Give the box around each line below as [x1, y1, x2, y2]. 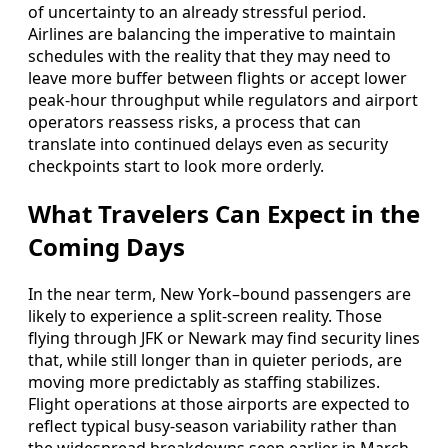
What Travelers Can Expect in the [28, 197, 420, 231]
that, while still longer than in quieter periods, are [28, 348, 402, 371]
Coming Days [28, 230, 185, 264]
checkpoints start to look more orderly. [28, 155, 324, 178]
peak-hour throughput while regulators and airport [28, 89, 418, 112]
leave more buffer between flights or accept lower [28, 67, 407, 90]
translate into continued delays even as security [28, 133, 388, 156]
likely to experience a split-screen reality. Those [28, 304, 382, 327]
